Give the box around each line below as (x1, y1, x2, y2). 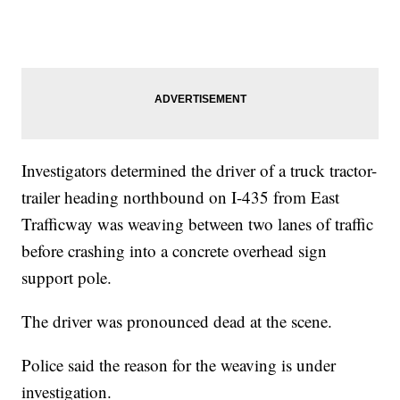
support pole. (21, 266, 112, 289)
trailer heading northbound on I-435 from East (21, 186, 340, 209)
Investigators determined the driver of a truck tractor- (21, 159, 378, 182)
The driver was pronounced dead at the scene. (21, 310, 333, 333)
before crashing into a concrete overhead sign (21, 239, 328, 262)
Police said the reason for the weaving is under (21, 354, 337, 377)
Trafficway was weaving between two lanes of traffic (21, 212, 374, 236)
